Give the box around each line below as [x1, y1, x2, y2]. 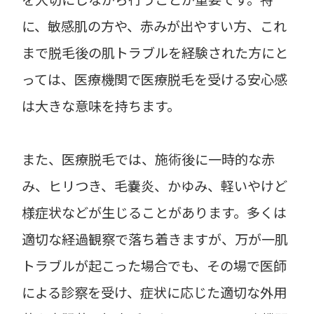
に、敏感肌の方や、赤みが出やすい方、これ [22, 16, 287, 36]
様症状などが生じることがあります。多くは [22, 203, 287, 223]
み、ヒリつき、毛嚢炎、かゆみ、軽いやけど [22, 176, 288, 196]
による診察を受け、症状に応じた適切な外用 [22, 282, 287, 303]
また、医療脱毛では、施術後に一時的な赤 [22, 149, 275, 170]
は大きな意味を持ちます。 [22, 96, 181, 116]
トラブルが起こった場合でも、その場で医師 [22, 256, 287, 276]
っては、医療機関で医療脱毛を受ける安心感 [22, 69, 288, 90]
